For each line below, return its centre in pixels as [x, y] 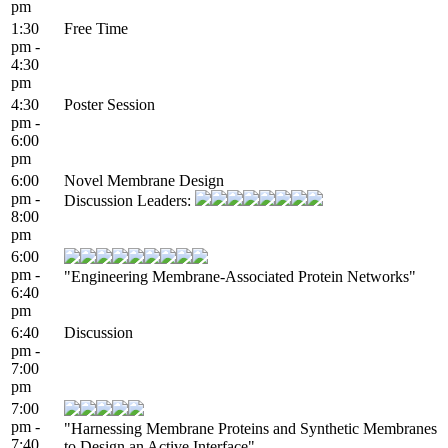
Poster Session [109, 104]
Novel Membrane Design [144, 180]
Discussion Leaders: [129, 200]
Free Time [96, 28]
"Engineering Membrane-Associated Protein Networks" [240, 276]
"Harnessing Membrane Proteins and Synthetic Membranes [250, 428]
